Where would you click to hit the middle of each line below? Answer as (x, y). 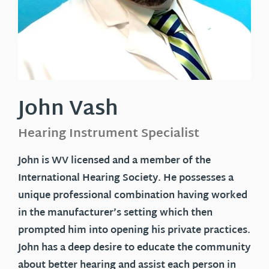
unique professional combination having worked (133, 196)
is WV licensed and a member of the (125, 162)
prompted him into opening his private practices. (134, 231)
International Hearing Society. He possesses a (126, 179)
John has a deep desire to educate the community (134, 249)
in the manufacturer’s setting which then (115, 214)
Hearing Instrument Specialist (109, 134)
